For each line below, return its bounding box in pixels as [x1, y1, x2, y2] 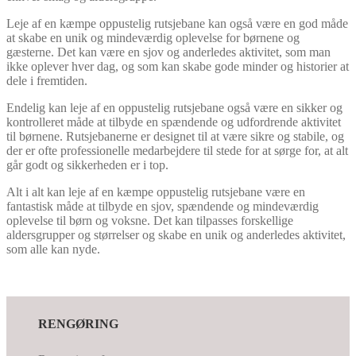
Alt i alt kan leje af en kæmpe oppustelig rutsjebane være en [6, 184, 305, 199]
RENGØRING [38, 317, 118, 331]
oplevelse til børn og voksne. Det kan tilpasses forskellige [6, 213, 293, 227]
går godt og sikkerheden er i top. [6, 157, 168, 172]
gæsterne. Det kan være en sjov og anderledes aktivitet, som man [6, 44, 331, 59]
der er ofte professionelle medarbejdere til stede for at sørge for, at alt [6, 143, 348, 157]
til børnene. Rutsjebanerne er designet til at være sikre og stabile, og [6, 129, 344, 143]
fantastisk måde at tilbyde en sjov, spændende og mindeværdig [6, 199, 319, 213]
